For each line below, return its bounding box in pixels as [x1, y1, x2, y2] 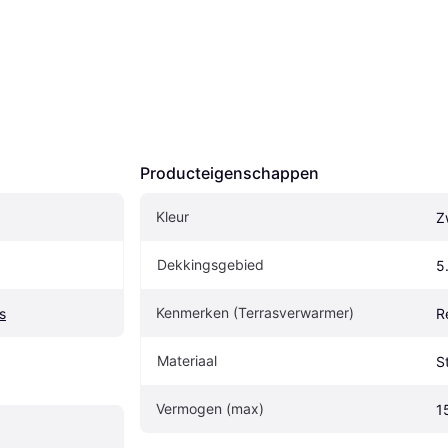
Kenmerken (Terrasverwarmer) [156, 304, 354, 322]
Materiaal [157, 352, 217, 370]
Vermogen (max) [156, 400, 264, 418]
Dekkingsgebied [157, 256, 264, 274]
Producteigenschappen [140, 163, 319, 184]
